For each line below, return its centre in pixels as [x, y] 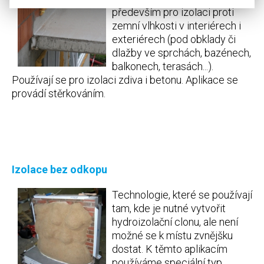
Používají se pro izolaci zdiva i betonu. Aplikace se [125, 80]
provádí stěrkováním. [59, 93]
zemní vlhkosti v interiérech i [176, 26]
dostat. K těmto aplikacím [170, 249]
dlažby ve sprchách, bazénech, [181, 53]
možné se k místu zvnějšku [172, 235]
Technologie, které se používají [182, 195]
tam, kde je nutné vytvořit [169, 208]
